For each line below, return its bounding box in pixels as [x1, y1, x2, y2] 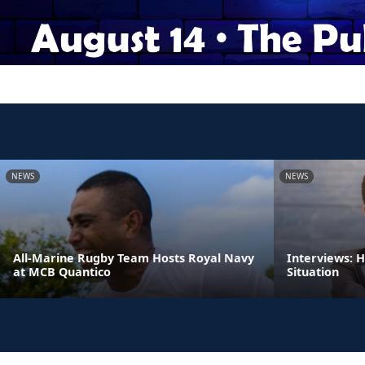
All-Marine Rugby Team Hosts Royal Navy [13, 250, 254, 266]
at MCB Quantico [13, 264, 111, 279]
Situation [287, 264, 339, 279]
